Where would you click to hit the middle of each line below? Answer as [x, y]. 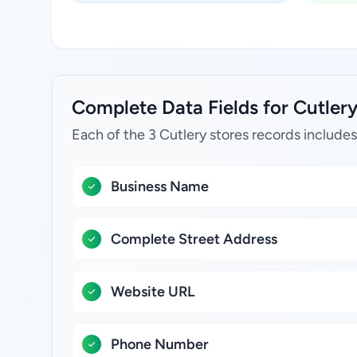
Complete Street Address [194, 239]
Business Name [160, 186]
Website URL [153, 292]
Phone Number [160, 344]
